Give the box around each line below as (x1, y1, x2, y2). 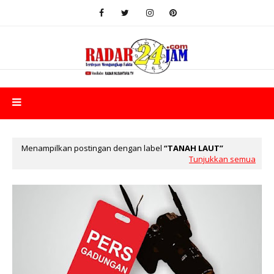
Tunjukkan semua (189, 154, 256, 165)
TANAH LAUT (168, 143, 220, 154)
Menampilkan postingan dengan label (21, 143, 164, 154)
